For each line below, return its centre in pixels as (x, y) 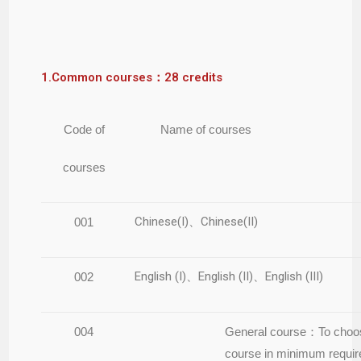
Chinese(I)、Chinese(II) (197, 221)
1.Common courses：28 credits (132, 77)
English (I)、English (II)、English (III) (229, 276)
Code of (84, 129)
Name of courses (206, 129)
